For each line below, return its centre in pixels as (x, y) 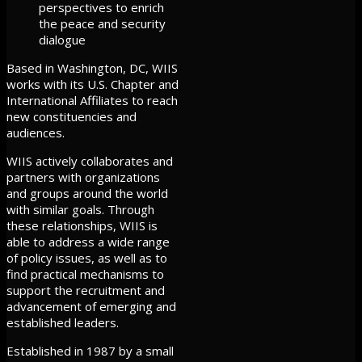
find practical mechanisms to (85, 274)
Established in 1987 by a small (90, 350)
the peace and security (102, 23)
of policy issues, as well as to (87, 257)
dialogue (62, 39)
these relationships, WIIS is (82, 225)
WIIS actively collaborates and (90, 160)
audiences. (36, 132)
